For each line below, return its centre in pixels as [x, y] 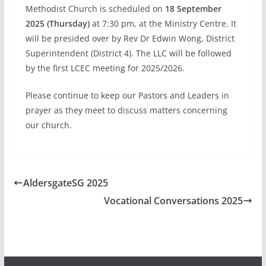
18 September [193, 9]
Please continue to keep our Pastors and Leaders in [127, 96]
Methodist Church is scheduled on [95, 9]
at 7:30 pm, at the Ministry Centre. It [164, 24]
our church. [48, 125]
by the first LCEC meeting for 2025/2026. [105, 68]
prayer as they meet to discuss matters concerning [126, 110]
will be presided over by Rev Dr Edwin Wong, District [130, 39]
